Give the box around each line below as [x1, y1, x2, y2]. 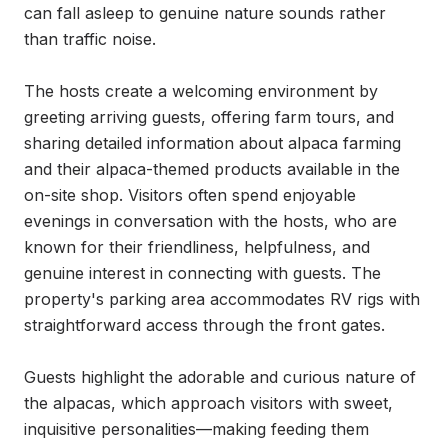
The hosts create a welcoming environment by [24, 81, 378, 101]
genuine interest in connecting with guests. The [24, 263, 381, 283]
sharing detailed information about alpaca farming [24, 133, 401, 153]
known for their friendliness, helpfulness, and [24, 237, 370, 257]
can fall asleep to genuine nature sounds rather [24, 3, 386, 23]
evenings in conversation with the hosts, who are [24, 211, 397, 231]
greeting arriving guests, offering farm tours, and [24, 107, 394, 127]
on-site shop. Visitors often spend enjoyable [24, 185, 356, 205]
